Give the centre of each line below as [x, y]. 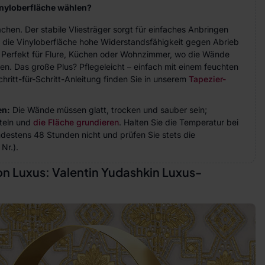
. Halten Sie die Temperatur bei [179, 122]
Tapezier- [207, 79]
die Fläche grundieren [76, 122]
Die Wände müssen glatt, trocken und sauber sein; [109, 110]
